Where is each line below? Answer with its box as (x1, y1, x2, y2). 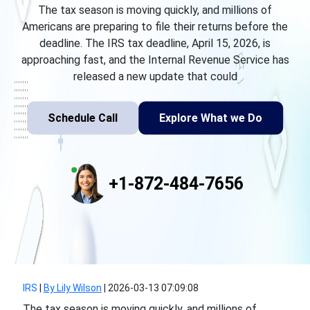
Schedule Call (48, 111, 118, 125)
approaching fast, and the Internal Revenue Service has (21, 53, 289, 66)
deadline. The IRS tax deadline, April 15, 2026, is (39, 36, 271, 50)
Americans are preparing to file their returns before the (22, 19, 288, 33)
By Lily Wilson (43, 282, 102, 293)
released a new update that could (73, 69, 237, 83)
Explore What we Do (159, 111, 262, 125)
